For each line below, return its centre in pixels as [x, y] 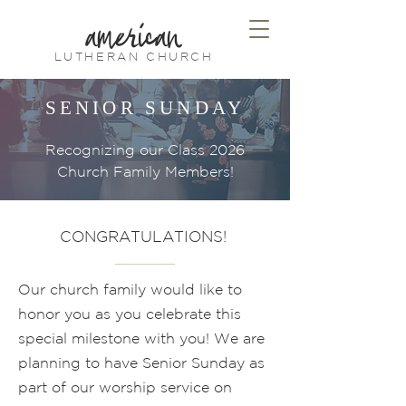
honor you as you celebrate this [130, 314]
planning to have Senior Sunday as [141, 362]
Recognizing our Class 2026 [145, 150]
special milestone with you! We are [141, 338]
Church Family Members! [145, 171]
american [134, 36]
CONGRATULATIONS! [145, 236]
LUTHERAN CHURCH [134, 57]
